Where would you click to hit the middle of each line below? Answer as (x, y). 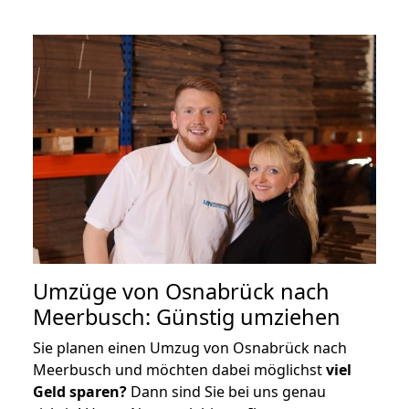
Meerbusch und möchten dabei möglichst (179, 369)
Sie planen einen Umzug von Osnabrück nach (190, 347)
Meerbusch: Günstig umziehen (187, 316)
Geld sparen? (80, 391)
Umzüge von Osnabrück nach (181, 291)
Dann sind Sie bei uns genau (226, 391)
